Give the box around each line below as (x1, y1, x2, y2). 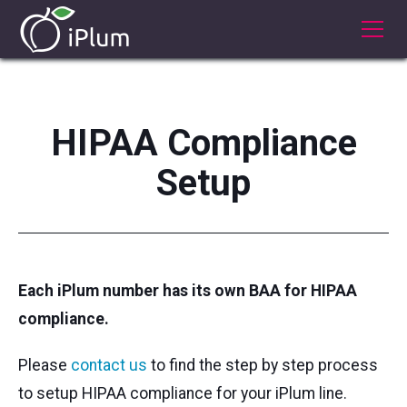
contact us (71, 356, 151, 374)
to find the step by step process (151, 356, 378, 374)
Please (18, 356, 71, 374)
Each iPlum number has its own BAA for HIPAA (18, 282, 357, 300)
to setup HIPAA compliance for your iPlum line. (18, 384, 347, 402)
